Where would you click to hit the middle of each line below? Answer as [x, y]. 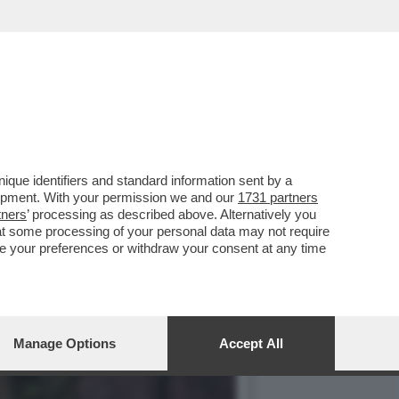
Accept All [251, 343]
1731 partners [278, 197]
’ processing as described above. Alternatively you [171, 214]
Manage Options [65, 343]
